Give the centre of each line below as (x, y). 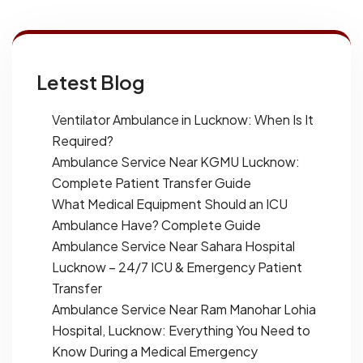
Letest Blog (91, 81)
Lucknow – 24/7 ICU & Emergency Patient (177, 267)
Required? (83, 140)
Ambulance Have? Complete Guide (156, 224)
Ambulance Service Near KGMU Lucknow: (176, 161)
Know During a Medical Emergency (155, 351)
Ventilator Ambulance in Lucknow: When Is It (183, 119)
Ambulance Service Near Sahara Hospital (173, 246)
